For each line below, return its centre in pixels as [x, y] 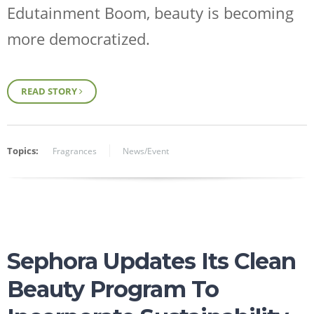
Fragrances [75, 151]
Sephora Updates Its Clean [151, 261]
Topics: [23, 151]
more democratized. [78, 38]
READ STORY [50, 91]
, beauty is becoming [220, 12]
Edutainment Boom [77, 12]
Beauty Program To [113, 289]
